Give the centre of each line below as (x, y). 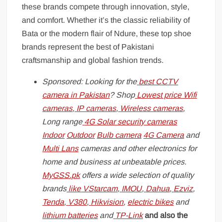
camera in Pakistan (76, 95)
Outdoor (81, 135)
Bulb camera (119, 135)
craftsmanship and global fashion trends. (93, 60)
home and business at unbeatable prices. (114, 162)
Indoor (54, 135)
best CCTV (159, 81)
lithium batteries (70, 215)
